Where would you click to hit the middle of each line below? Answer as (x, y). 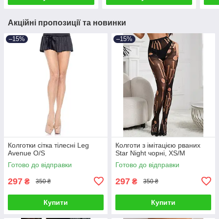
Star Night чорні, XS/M (150, 153)
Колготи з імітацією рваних (158, 145)
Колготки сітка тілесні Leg (48, 145)
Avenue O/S (26, 153)
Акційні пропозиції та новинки (67, 22)
